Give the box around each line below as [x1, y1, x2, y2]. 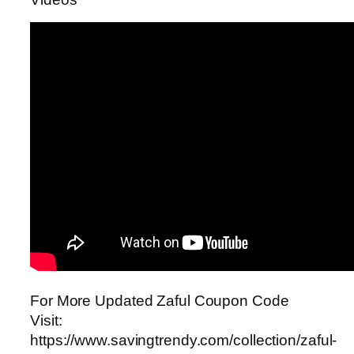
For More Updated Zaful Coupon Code [30, 292, 289, 309]
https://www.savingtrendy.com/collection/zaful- [30, 331, 337, 348]
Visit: [30, 311, 62, 329]
